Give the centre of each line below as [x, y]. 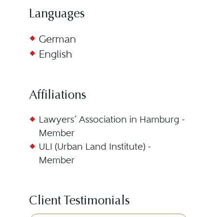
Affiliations [57, 96]
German [57, 39]
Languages [57, 15]
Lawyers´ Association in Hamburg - [112, 119]
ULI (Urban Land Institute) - [95, 147]
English [55, 54]
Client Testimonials [79, 201]
